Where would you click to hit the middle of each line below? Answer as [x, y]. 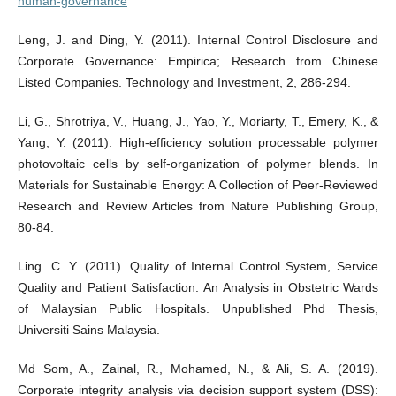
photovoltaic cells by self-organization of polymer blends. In [198, 163]
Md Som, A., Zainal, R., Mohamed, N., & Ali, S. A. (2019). [198, 368]
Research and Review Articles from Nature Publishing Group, [198, 206]
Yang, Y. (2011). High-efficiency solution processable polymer [198, 142]
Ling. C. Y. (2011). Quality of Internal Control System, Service [198, 266]
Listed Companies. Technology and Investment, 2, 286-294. [184, 82]
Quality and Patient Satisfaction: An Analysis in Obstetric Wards [198, 287]
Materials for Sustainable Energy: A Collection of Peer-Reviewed [198, 184]
